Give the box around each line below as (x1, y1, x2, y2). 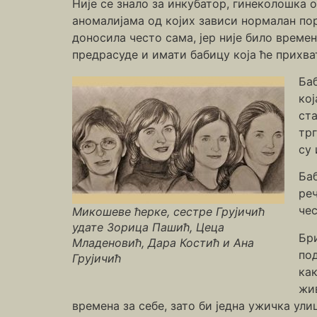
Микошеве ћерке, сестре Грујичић (72, 204, 265, 219)
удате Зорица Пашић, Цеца (72, 219, 224, 234)
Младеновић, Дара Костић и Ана (72, 235, 254, 250)
